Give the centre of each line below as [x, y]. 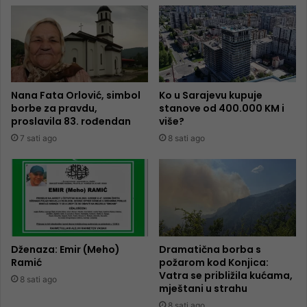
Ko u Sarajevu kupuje [211, 96]
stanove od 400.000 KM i [222, 109]
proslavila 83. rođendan [71, 122]
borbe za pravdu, [54, 109]
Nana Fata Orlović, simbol [76, 96]
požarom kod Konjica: [214, 263]
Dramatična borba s [210, 250]
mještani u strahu [203, 289]
